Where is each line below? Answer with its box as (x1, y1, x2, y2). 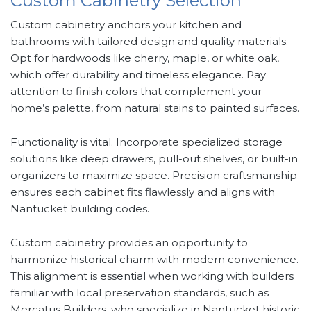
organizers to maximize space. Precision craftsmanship (10, 169, 297, 183)
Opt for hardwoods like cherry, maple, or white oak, (10, 51, 279, 65)
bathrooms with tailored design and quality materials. (10, 35, 288, 49)
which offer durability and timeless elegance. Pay (10, 68, 266, 82)
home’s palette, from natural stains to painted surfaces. (10, 101, 299, 115)
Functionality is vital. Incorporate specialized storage (10, 135, 283, 149)
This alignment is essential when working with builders (10, 269, 294, 283)
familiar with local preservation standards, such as (10, 286, 269, 300)
